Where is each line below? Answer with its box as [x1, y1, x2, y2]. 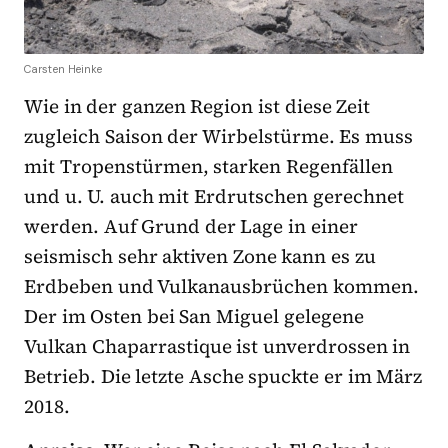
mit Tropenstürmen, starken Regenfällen [24, 153, 393, 180]
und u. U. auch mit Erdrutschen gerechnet [24, 183, 404, 210]
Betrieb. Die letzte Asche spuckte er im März [24, 363, 423, 390]
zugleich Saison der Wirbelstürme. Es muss [24, 123, 414, 150]
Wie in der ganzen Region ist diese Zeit [24, 93, 371, 120]
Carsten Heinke [24, 62, 103, 77]
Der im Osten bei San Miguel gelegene [24, 303, 364, 330]
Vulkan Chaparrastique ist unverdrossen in [24, 333, 411, 360]
